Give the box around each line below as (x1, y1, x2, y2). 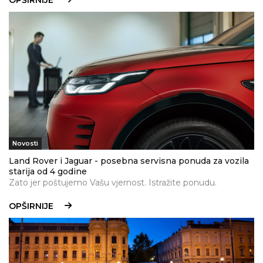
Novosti (12, 139, 38, 148)
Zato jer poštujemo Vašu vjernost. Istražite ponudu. (9, 177, 217, 188)
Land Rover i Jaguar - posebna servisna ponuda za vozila (9, 156, 249, 167)
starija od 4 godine (9, 166, 87, 177)
